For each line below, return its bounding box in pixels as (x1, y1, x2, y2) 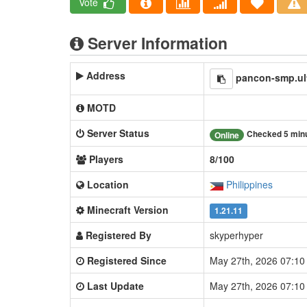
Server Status (87, 126, 149, 140)
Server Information (84, 32, 228, 55)
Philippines (226, 177, 273, 192)
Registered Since (87, 254, 167, 268)
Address (86, 69, 125, 83)
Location (87, 177, 129, 192)
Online (214, 128, 239, 141)
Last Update (87, 279, 144, 293)
